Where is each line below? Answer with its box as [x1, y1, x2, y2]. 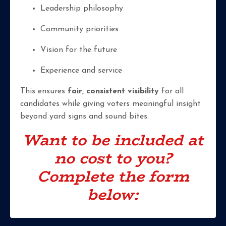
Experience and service [40, 67, 122, 75]
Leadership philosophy [40, 5, 123, 13]
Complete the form [37, 164, 189, 189]
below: [87, 183, 139, 207]
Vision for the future [40, 46, 117, 54]
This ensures [20, 87, 68, 96]
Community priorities [40, 25, 119, 34]
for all [159, 87, 184, 96]
